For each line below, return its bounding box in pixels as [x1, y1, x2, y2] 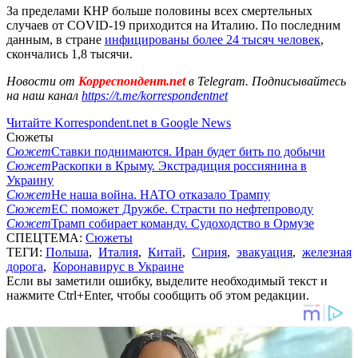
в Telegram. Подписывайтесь [189, 74, 346, 88]
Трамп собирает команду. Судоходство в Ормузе [51, 216, 314, 230]
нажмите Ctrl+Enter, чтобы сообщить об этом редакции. [6, 288, 309, 302]
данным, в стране [6, 32, 105, 46]
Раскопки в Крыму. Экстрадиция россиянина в [51, 158, 307, 173]
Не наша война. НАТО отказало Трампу [51, 187, 270, 201]
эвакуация [237, 245, 292, 259]
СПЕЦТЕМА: [6, 230, 86, 245]
